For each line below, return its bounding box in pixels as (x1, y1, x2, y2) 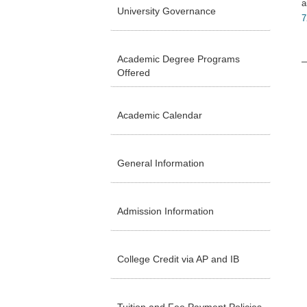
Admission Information (117, 206, 214, 217)
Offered (117, 67, 150, 78)
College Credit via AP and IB (117, 254, 239, 265)
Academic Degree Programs (117, 53, 240, 64)
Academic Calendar (117, 110, 202, 121)
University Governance (117, 5, 216, 16)
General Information (117, 158, 204, 169)
